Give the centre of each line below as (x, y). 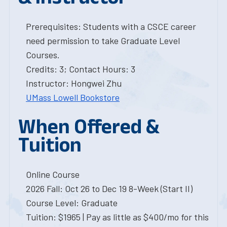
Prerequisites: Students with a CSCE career (111, 26)
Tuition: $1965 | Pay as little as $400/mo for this (117, 217)
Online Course (53, 174)
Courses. (43, 55)
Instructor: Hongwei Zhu (74, 83)
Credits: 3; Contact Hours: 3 (81, 69)
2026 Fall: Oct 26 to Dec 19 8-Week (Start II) (109, 188)
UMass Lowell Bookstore (73, 97)
